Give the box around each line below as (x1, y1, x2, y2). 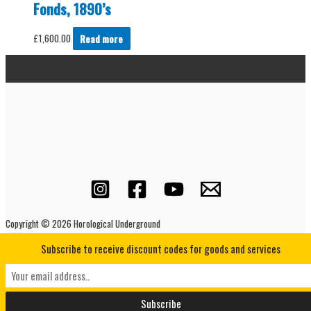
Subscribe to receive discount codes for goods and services (41, 240, 280, 256)
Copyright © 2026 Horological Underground (6, 216, 160, 230)
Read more (80, 31, 124, 46)
